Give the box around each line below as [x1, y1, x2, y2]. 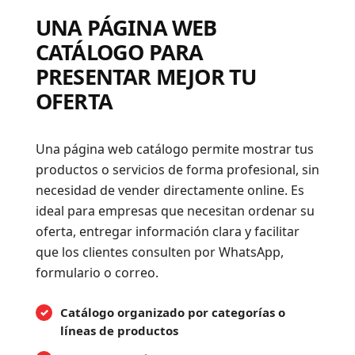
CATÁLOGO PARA [35, 37, 204, 67]
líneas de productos [59, 323, 178, 338]
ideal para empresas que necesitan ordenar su [35, 202, 315, 219]
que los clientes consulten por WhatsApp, [35, 243, 284, 261]
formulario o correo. [35, 264, 158, 281]
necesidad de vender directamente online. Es [35, 181, 304, 199]
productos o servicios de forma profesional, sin [35, 161, 319, 178]
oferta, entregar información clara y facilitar [35, 223, 300, 240]
